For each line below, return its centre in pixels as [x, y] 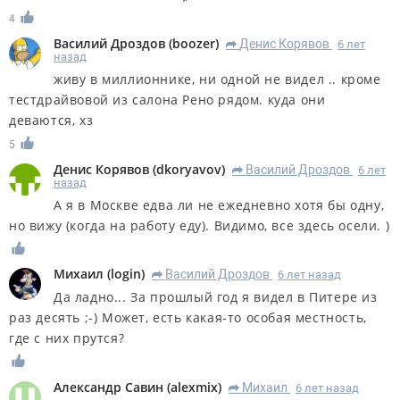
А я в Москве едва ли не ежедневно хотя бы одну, [219, 204]
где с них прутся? [67, 338]
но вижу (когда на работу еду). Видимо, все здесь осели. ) [200, 225]
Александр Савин [108, 387]
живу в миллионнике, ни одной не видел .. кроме [217, 79]
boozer [194, 43]
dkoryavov [189, 169]
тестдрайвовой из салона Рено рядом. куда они [167, 99]
